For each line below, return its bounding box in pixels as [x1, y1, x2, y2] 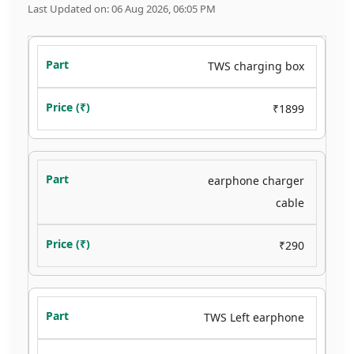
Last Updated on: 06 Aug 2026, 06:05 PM [28, 2, 216, 16]
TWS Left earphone [204, 310, 304, 325]
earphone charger [208, 173, 304, 188]
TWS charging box [208, 58, 304, 73]
